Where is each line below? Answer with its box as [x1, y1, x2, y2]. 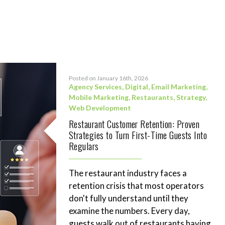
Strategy [176, 93, 205, 101]
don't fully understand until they [69, 193, 188, 203]
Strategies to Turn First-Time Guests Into [69, 128, 207, 142]
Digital [125, 82, 148, 91]
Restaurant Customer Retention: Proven [69, 117, 200, 131]
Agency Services [69, 82, 122, 91]
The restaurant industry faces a [69, 168, 187, 178]
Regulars [69, 139, 99, 153]
